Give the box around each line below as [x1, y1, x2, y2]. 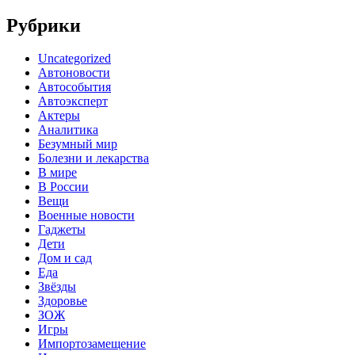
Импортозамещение [38, 337, 146, 351]
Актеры [38, 109, 80, 123]
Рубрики [6, 14, 81, 36]
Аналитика [38, 123, 98, 137]
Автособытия [38, 80, 111, 94]
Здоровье [38, 294, 87, 308]
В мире [38, 166, 77, 180]
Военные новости [38, 208, 135, 223]
